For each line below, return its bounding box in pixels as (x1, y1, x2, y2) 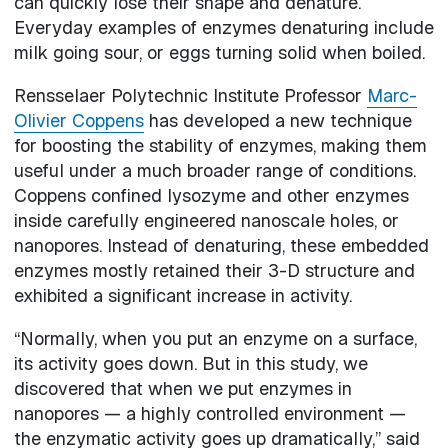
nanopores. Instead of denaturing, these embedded (13, 233, 429, 257)
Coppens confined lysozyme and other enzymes (13, 183, 409, 207)
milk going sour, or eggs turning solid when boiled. (13, 40, 425, 64)
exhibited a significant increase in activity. (13, 283, 352, 307)
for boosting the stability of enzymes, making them (13, 133, 427, 157)
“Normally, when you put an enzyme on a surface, (13, 326, 417, 350)
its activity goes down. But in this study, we (13, 351, 368, 375)
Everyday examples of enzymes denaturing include (13, 15, 434, 39)
